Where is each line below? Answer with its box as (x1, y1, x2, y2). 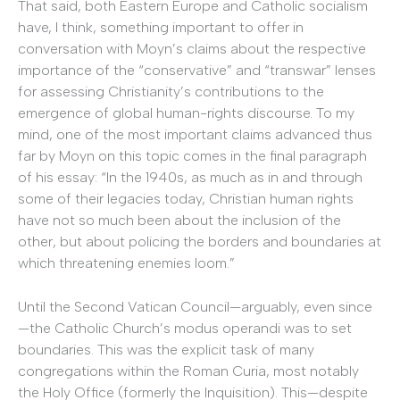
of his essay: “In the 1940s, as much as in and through (18, 168, 362, 186)
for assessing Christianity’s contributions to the (18, 82, 324, 100)
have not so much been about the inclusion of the (18, 211, 341, 229)
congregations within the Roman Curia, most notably (18, 362, 359, 380)
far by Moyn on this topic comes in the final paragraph (18, 146, 367, 164)
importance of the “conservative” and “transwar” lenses (18, 61, 376, 79)
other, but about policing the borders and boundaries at (18, 232, 381, 250)
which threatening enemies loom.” (18, 254, 235, 271)
